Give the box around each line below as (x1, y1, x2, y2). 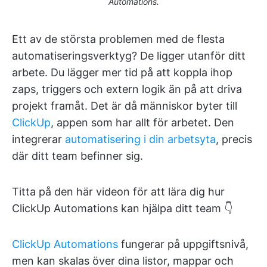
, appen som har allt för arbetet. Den (51, 116, 234, 129)
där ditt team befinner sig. (12, 150, 143, 163)
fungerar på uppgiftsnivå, (118, 238, 249, 251)
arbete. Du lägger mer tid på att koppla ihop (12, 66, 232, 79)
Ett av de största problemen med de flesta (12, 33, 225, 46)
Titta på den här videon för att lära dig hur (12, 185, 225, 198)
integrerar (12, 133, 65, 146)
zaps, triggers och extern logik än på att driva (12, 83, 242, 96)
